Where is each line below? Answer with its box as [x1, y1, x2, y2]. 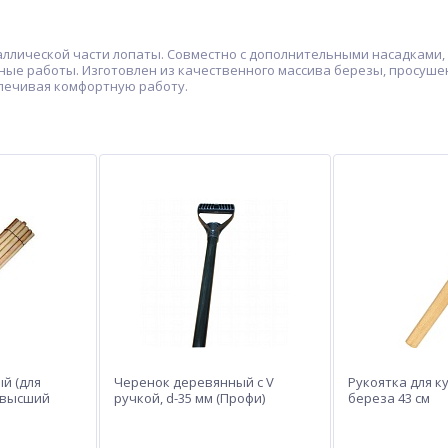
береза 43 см [348, 389, 430, 407]
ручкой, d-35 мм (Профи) [114, 389, 265, 407]
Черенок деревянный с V [114, 373, 274, 391]
